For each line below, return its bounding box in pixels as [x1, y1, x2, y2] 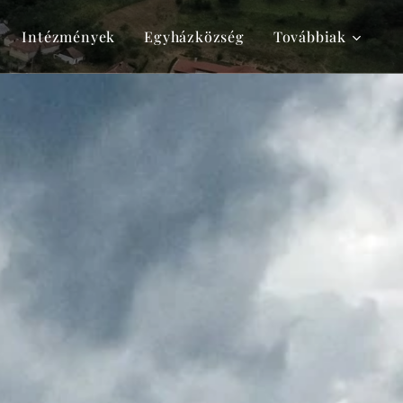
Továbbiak [273, 27, 346, 46]
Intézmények [22, 27, 116, 46]
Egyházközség [144, 27, 245, 46]
